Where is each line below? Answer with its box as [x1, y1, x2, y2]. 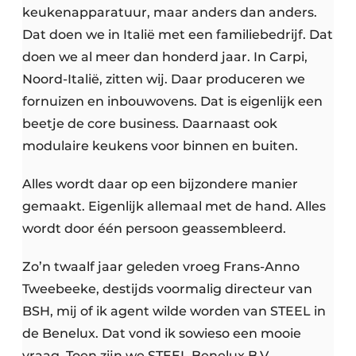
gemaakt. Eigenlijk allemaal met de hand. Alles [22, 199, 326, 215]
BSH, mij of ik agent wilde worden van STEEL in [22, 304, 326, 319]
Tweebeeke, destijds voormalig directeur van [22, 281, 312, 297]
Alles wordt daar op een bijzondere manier [22, 176, 298, 192]
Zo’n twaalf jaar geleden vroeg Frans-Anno [22, 259, 300, 275]
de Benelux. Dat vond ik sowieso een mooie [22, 326, 301, 342]
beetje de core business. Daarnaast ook [22, 116, 277, 132]
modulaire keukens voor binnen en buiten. [22, 138, 298, 154]
